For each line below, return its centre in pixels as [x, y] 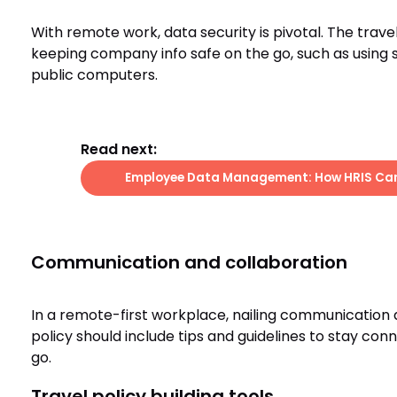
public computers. [94, 75]
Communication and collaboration [189, 262]
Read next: [118, 149]
